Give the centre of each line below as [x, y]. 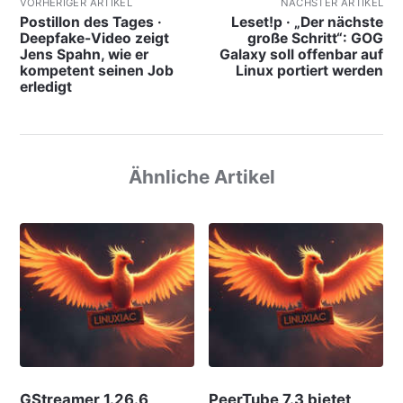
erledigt [45, 86]
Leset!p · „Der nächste [308, 22]
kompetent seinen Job [96, 70]
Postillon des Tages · [90, 22]
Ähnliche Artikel [201, 176]
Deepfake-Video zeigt [94, 38]
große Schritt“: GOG [316, 38]
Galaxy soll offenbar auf [302, 54]
